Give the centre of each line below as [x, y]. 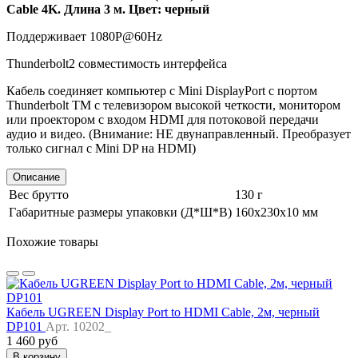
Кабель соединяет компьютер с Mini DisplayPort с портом [162, 91]
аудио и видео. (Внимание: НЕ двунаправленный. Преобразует [179, 134]
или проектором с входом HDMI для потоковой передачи [163, 120]
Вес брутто [39, 195]
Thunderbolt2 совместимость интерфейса [117, 64]
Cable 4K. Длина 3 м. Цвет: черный [108, 10]
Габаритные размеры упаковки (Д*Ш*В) [120, 213]
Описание [36, 177]
